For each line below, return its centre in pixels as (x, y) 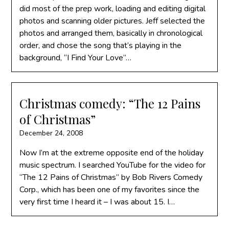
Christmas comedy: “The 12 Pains (110, 103)
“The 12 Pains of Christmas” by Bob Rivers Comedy (111, 177)
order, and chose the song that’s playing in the (101, 45)
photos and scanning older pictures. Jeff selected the (112, 21)
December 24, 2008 (51, 133)
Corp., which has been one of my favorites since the (110, 190)
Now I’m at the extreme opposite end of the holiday (112, 153)
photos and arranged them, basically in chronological (111, 33)
